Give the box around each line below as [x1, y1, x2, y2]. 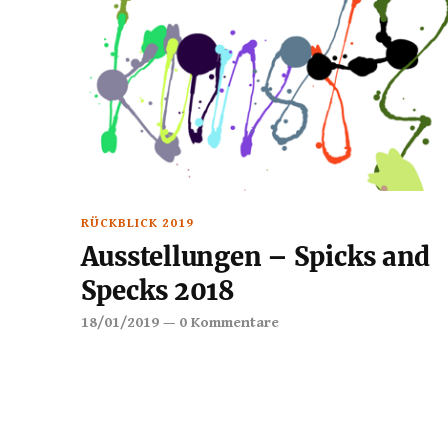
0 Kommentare [178, 314, 279, 331]
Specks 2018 [80, 275, 235, 307]
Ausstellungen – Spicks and [80, 241, 431, 273]
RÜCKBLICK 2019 [80, 216, 194, 231]
